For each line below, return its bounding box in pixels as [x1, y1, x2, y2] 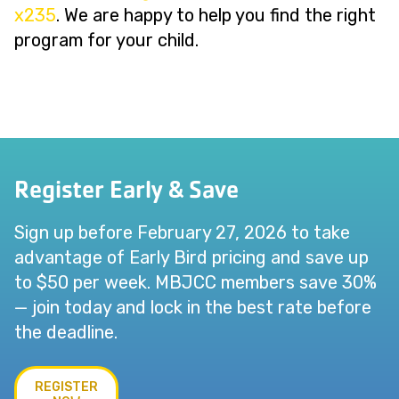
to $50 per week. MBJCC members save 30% [14, 272, 377, 293]
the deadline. [14, 322, 118, 343]
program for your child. [14, 29, 199, 51]
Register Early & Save [14, 174, 239, 205]
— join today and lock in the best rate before [14, 297, 371, 318]
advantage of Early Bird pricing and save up [14, 247, 369, 268]
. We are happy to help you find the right [56, 4, 376, 26]
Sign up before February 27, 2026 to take [14, 222, 350, 243]
